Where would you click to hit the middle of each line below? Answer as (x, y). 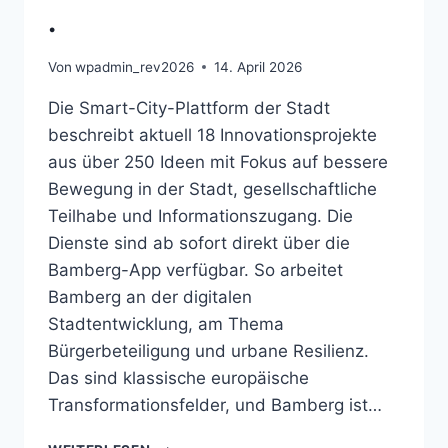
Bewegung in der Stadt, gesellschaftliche (212, 188)
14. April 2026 (258, 66)
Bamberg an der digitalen (150, 296)
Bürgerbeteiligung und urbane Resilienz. (208, 350)
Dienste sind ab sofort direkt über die (199, 242)
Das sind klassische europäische (178, 377)
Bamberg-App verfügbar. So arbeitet (195, 269)
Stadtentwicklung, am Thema (166, 323)
